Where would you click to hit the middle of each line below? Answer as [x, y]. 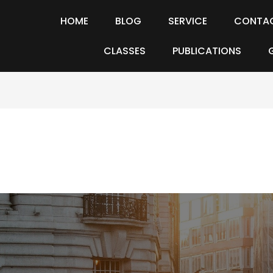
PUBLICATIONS [207, 51]
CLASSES [125, 51]
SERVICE [188, 21]
